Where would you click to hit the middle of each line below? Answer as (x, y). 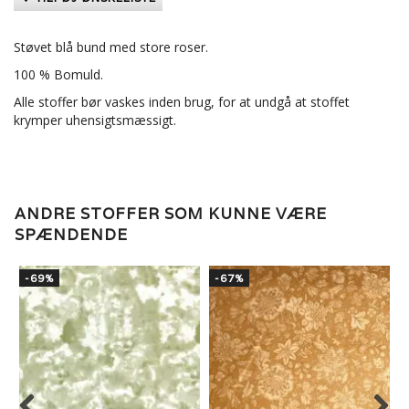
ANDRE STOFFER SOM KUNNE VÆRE (171, 214)
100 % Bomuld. (58, 75)
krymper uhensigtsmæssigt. (95, 121)
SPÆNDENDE (71, 235)
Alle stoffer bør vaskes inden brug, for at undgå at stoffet (182, 102)
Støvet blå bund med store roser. (111, 47)
